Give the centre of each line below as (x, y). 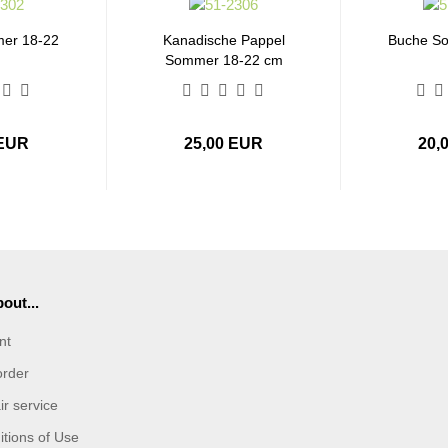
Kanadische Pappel (223, 40)
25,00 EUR (223, 143)
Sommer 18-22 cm (223, 60)
